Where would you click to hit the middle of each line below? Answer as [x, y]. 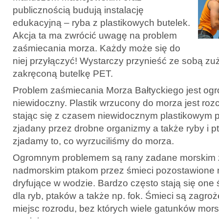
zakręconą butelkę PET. [63, 73]
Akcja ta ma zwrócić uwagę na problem [95, 35]
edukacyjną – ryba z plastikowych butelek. [101, 22]
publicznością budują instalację [78, 10]
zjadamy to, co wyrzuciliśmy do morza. [93, 141]
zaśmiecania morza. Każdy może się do [97, 48]
